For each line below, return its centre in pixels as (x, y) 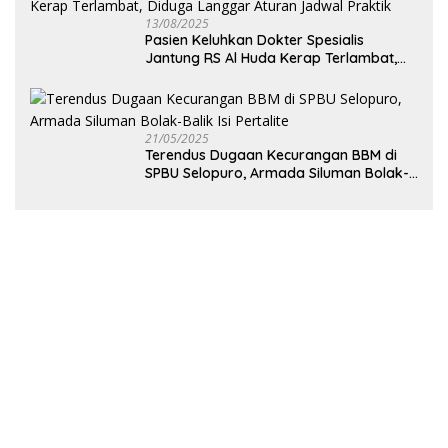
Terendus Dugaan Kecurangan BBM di (271, 154)
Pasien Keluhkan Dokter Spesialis (254, 39)
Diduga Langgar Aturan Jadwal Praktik (276, 75)
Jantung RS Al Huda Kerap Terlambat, (271, 57)
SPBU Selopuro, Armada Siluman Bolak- (277, 172)
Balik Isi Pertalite (199, 190)
